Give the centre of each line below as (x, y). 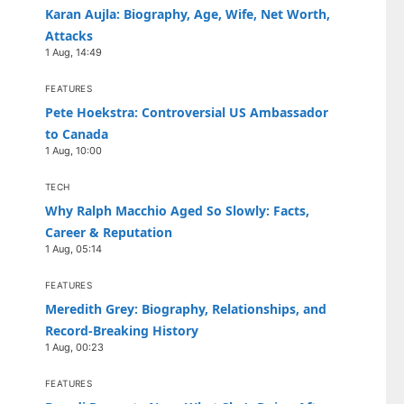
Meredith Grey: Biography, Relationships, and (186, 309)
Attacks (69, 36)
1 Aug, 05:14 (73, 249)
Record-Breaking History (122, 331)
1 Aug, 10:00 (73, 151)
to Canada (77, 134)
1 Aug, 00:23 (74, 347)
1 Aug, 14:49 (73, 52)
